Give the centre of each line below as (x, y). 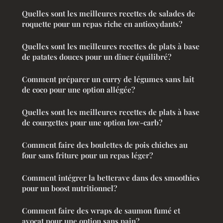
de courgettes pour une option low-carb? (92, 122)
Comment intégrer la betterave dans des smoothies (111, 177)
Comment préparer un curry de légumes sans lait (108, 79)
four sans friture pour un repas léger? (87, 155)
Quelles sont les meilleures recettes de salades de (109, 13)
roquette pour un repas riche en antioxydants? (102, 24)
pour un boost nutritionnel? (69, 188)
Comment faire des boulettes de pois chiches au (105, 145)
